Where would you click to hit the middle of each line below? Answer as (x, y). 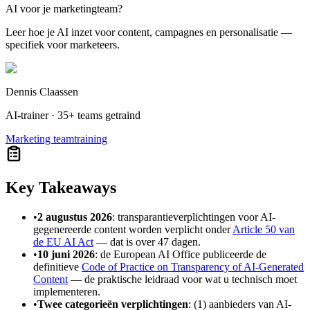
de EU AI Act (63, 242)
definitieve (57, 267)
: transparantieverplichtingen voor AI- (194, 217)
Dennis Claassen (42, 92)
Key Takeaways (61, 188)
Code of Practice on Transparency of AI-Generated (193, 267)
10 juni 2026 (66, 255)
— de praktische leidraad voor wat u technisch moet (182, 280)
